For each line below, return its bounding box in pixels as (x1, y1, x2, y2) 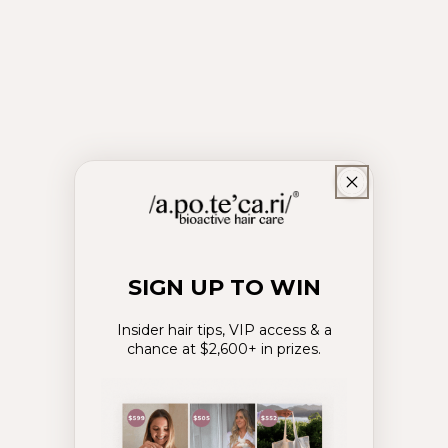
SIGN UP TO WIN (127, 274, 321, 302)
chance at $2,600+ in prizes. (127, 340, 321, 359)
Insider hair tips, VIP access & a (116, 321, 332, 340)
